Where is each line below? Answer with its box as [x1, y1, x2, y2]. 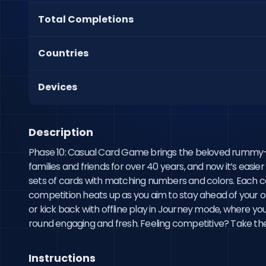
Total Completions [38, 12, 134, 26]
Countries [38, 46, 88, 60]
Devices [38, 80, 77, 94]
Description [28, 125, 93, 140]
